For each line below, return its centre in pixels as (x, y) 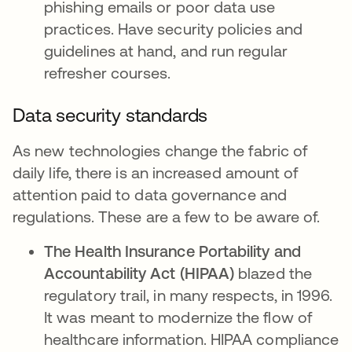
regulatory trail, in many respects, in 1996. (189, 295)
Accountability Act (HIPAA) (139, 273)
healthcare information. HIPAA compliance (192, 339)
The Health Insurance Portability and (172, 251)
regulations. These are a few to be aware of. (167, 216)
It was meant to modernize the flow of (178, 317)
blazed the (273, 273)
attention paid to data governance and (150, 194)
